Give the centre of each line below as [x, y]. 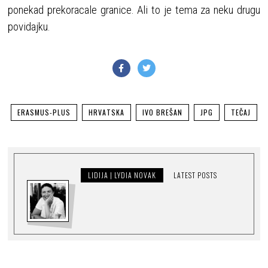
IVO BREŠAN [162, 112]
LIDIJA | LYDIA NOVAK [122, 175]
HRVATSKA [106, 112]
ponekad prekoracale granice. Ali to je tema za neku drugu [134, 10]
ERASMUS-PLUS [44, 112]
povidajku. [29, 26]
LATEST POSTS [195, 175]
